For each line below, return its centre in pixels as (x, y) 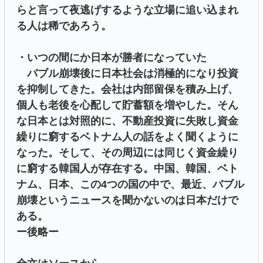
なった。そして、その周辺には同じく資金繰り (127, 153)
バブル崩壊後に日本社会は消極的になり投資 (127, 74)
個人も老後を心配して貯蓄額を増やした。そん (127, 105)
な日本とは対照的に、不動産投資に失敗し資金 (127, 121)
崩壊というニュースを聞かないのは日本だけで (127, 200)
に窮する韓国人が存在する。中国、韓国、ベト (127, 169)
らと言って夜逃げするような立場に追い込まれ (127, 10)
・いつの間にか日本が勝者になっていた (112, 58)
